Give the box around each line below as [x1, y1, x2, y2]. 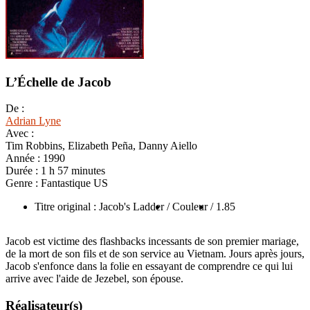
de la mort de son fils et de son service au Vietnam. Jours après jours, [6, 248, 304, 260]
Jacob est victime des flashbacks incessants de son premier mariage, [6, 235, 299, 248]
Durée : [6, 165, 41, 177]
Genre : [6, 177, 41, 190]
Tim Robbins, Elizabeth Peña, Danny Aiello [6, 140, 197, 152]
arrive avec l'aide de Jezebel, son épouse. [6, 273, 183, 285]
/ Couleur [167, 201, 208, 213]
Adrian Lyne [6, 115, 61, 127]
